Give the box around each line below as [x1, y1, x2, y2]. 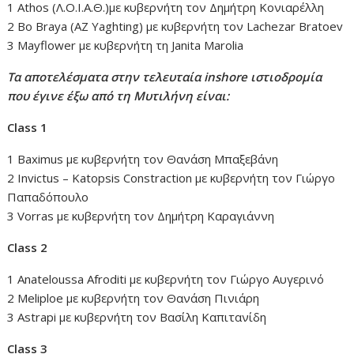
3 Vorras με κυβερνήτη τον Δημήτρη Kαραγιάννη [7, 208, 275, 224]
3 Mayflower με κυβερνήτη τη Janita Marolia [7, 37, 244, 54]
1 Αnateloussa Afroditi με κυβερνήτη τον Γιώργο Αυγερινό [7, 271, 325, 288]
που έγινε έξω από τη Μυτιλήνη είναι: [7, 88, 230, 104]
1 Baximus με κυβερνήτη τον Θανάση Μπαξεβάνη [7, 151, 279, 168]
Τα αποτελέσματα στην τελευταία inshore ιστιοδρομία [7, 69, 322, 85]
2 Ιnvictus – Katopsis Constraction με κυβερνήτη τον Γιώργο [7, 170, 336, 186]
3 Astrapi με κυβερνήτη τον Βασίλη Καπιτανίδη [7, 309, 267, 326]
